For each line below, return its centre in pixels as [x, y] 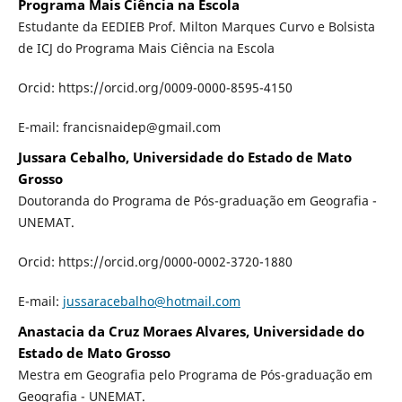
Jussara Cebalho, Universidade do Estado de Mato [184, 158]
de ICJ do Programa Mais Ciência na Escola [146, 48]
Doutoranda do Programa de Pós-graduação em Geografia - [197, 201]
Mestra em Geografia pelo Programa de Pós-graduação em [195, 375]
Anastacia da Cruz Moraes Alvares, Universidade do [191, 332]
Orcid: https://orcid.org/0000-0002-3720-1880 [155, 262]
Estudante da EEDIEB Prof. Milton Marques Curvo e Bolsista [196, 27]
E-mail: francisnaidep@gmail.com [119, 127]
